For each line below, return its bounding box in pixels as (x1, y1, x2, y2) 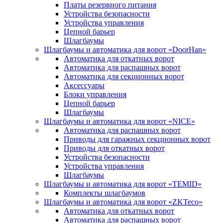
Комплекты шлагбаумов (64, 189, 145, 197)
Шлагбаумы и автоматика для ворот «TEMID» (44, 180, 202, 188)
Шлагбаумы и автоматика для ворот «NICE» (44, 117, 195, 125)
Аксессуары (64, 81, 105, 90)
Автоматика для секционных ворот (64, 72, 184, 81)
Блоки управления (64, 90, 126, 99)
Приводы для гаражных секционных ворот (64, 135, 211, 143)
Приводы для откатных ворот (64, 144, 165, 152)
